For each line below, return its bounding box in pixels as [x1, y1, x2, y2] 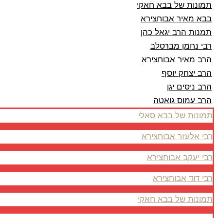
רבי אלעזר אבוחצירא [142, 132, 213, 141]
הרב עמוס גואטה [153, 96, 212, 105]
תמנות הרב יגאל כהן [141, 28, 212, 37]
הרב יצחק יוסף [162, 69, 212, 78]
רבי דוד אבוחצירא [153, 174, 213, 183]
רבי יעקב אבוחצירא [147, 153, 213, 162]
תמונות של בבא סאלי [138, 111, 213, 120]
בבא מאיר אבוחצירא [141, 14, 212, 23]
